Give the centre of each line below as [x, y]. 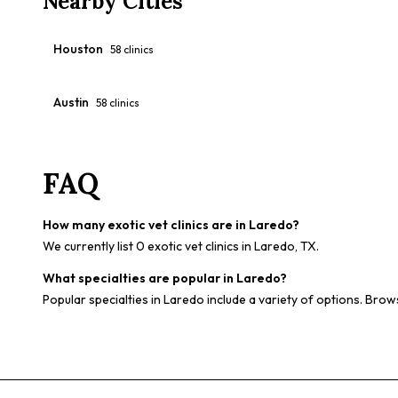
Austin [71, 102]
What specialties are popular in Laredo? [165, 278]
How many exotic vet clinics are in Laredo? [171, 225]
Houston [78, 49]
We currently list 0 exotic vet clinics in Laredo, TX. [181, 246]
